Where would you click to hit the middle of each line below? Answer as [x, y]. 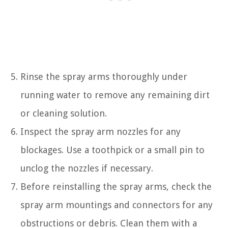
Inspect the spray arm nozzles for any [101, 132]
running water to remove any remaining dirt [115, 95]
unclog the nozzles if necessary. [87, 168]
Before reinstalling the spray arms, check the [116, 187]
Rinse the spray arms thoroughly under [104, 77]
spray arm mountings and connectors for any [117, 205]
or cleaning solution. [64, 113]
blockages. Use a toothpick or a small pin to [112, 150]
